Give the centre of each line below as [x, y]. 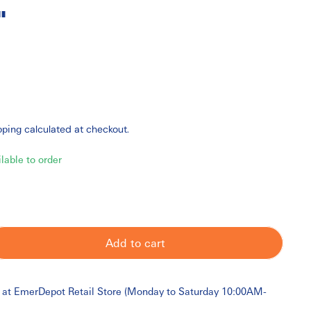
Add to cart [135, 243]
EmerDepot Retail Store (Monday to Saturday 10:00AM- [140, 291]
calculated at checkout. [77, 129]
